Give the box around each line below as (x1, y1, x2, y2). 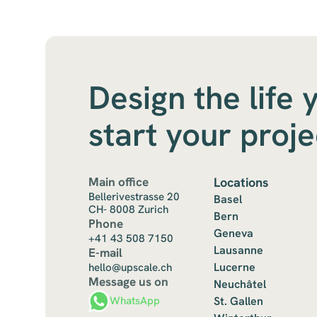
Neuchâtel (214, 277, 267, 292)
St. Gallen (214, 294, 264, 309)
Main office (88, 174, 149, 190)
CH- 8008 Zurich (88, 202, 168, 217)
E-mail (88, 245, 122, 261)
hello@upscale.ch (88, 260, 172, 275)
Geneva (214, 226, 254, 241)
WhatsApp (110, 294, 161, 309)
